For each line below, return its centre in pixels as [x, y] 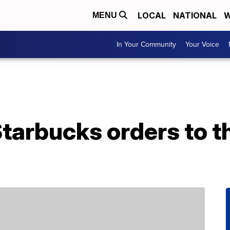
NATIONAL [195, 15]
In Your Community [146, 44]
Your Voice [202, 44]
